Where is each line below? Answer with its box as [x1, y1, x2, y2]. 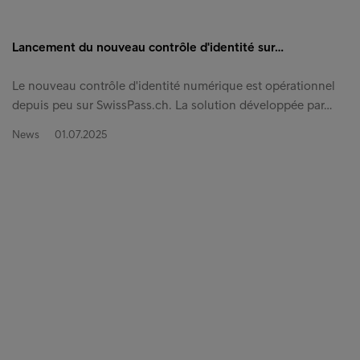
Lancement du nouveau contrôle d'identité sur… [12, 39, 284, 55]
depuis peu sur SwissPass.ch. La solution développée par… [12, 97, 332, 113]
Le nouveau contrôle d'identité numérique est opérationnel [12, 78, 335, 94]
